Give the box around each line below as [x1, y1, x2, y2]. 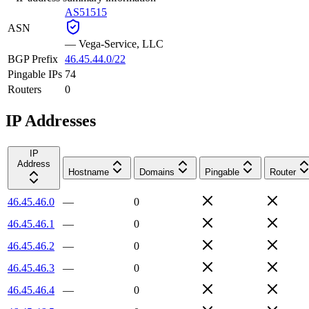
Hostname [68, 166, 109, 177]
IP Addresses [6, 111, 96, 130]
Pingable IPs [8, 68, 62, 80]
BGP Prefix [8, 52, 58, 65]
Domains [139, 166, 175, 177]
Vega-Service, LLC [79, 37, 163, 50]
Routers [8, 83, 41, 95]
